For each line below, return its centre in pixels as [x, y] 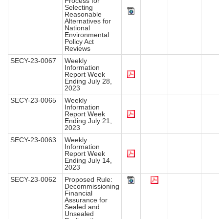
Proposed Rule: [88, 180]
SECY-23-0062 [33, 180]
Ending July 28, [88, 81]
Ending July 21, [88, 121]
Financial [78, 193]
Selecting [79, 8]
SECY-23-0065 [33, 100]
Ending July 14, [88, 161]
